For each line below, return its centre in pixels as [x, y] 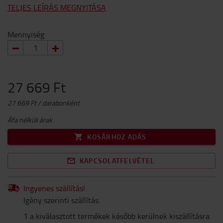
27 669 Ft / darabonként [44, 103]
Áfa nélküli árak [30, 120]
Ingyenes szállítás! [54, 188]
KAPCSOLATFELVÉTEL [117, 161]
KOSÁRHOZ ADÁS [117, 137]
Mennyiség [26, 34]
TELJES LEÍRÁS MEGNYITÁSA [57, 7]
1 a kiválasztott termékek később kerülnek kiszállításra [116, 216]
